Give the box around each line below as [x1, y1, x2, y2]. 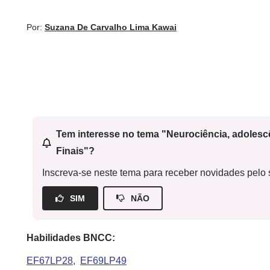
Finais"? [55, 146, 95, 156]
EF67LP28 [27, 256, 73, 266]
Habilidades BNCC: [27, 233, 115, 243]
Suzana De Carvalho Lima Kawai [45, 22, 177, 32]
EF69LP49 [80, 256, 127, 266]
